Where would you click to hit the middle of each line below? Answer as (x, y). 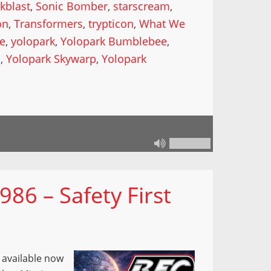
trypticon (111, 24)
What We (162, 24)
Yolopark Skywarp (51, 59)
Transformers (49, 24)
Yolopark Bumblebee (114, 41)
